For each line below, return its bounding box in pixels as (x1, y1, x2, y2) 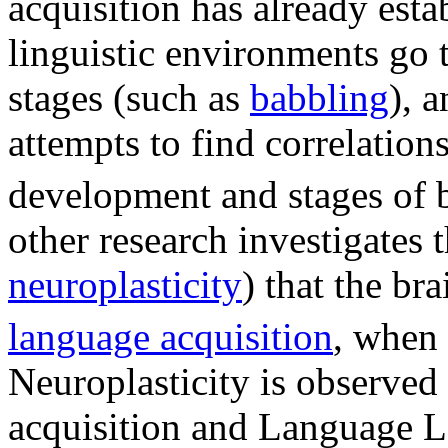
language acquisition (8, 314, 333, 358)
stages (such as (8, 75, 250, 119)
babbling (250, 75, 389, 119)
